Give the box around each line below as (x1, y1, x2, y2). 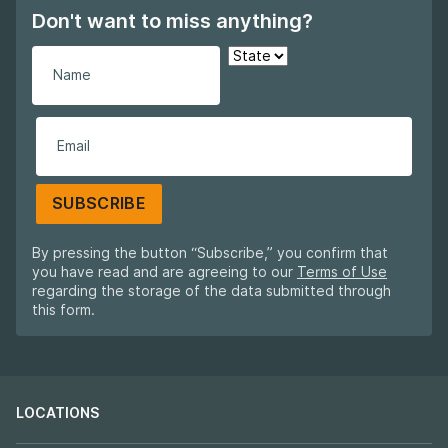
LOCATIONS (16, 405, 99, 421)
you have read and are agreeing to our (32, 264, 297, 280)
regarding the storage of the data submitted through (32, 283, 391, 299)
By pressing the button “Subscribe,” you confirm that (32, 245, 388, 261)
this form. (32, 302, 95, 318)
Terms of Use (297, 264, 387, 280)
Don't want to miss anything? (32, 9, 313, 33)
